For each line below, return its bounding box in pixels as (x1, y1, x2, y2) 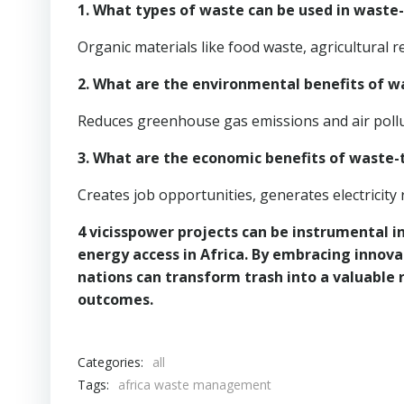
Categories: (78, 353, 143, 371)
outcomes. (78, 289, 153, 309)
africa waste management (118, 376, 271, 393)
